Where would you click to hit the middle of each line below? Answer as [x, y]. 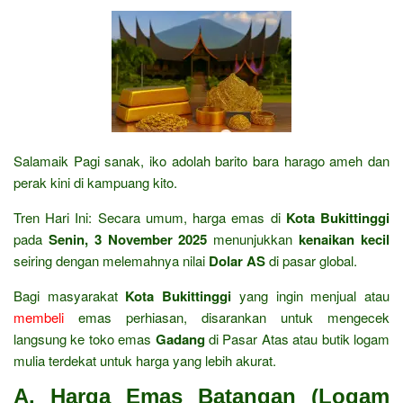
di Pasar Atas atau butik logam [297, 339]
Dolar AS [237, 261]
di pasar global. [311, 261]
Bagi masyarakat [70, 296]
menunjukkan [253, 239]
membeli [39, 318]
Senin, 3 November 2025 [128, 240]
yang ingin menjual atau [311, 296]
